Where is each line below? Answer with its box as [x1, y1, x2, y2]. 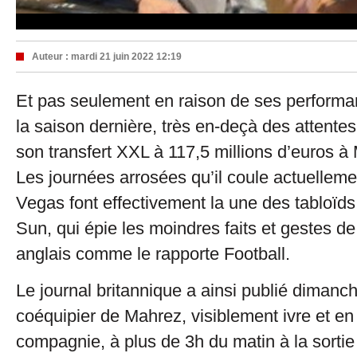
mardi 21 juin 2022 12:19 [71, 50, 182, 62]
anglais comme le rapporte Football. [16, 243, 290, 264]
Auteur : [32, 50, 71, 62]
